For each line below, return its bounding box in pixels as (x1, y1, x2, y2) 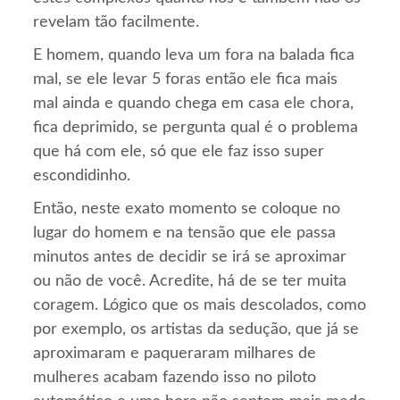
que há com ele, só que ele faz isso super (33, 144, 325, 161)
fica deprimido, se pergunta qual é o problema (33, 120, 359, 137)
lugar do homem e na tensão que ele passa (33, 225, 337, 242)
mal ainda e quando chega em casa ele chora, (33, 96, 354, 112)
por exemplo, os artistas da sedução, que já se (33, 321, 360, 338)
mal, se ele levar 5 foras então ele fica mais (33, 71, 338, 88)
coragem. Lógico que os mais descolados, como (33, 297, 367, 314)
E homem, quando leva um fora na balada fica (33, 47, 355, 64)
